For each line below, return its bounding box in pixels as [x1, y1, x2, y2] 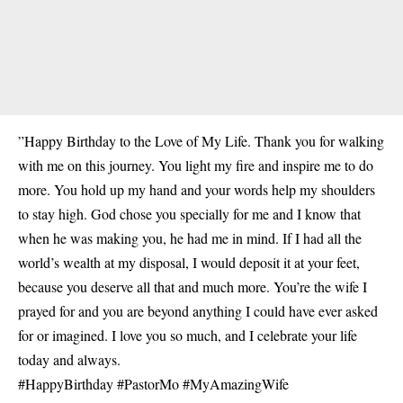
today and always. [18, 350, 121, 369]
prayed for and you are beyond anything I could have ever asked [18, 301, 378, 320]
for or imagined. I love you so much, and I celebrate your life [18, 326, 357, 345]
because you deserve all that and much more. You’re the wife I [18, 277, 367, 296]
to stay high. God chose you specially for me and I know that [18, 204, 361, 223]
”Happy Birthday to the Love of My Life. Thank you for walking [18, 131, 384, 150]
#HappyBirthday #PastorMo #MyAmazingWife [18, 374, 289, 393]
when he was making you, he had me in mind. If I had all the [18, 228, 362, 247]
